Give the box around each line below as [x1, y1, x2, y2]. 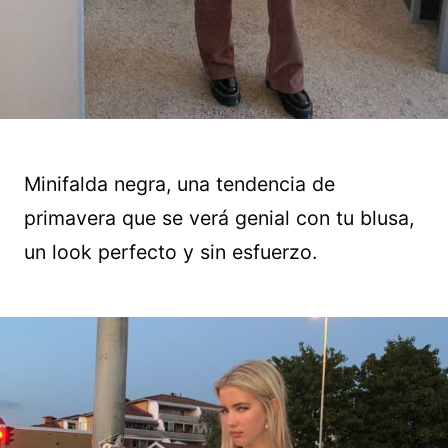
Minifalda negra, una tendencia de [24, 171, 335, 196]
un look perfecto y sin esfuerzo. [24, 239, 317, 264]
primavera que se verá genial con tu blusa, [24, 205, 414, 230]
